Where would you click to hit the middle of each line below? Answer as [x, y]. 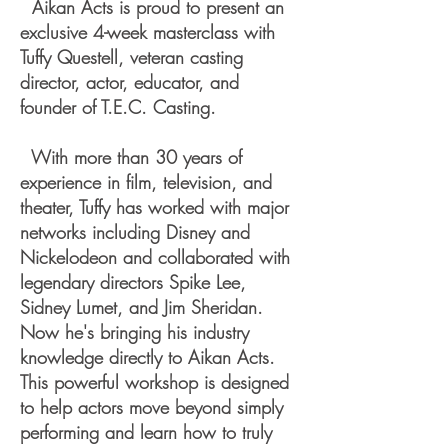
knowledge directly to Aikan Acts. [147, 357]
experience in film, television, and [146, 182]
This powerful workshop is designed [154, 382]
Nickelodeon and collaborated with [155, 257]
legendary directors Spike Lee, [133, 282]
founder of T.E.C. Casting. [118, 107]
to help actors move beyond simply [151, 407]
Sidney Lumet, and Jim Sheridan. [141, 307]
